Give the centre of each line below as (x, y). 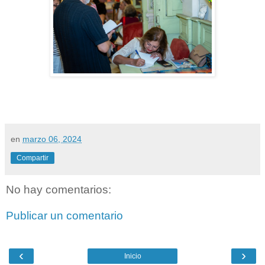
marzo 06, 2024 (52, 139)
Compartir (33, 158)
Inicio (132, 256)
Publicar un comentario (64, 215)
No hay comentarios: (59, 190)
